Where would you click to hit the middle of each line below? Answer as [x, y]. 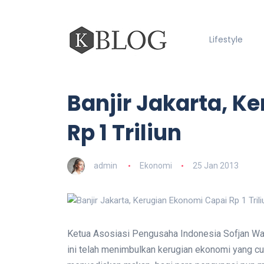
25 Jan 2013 [215, 165]
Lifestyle [226, 39]
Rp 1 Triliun [124, 133]
